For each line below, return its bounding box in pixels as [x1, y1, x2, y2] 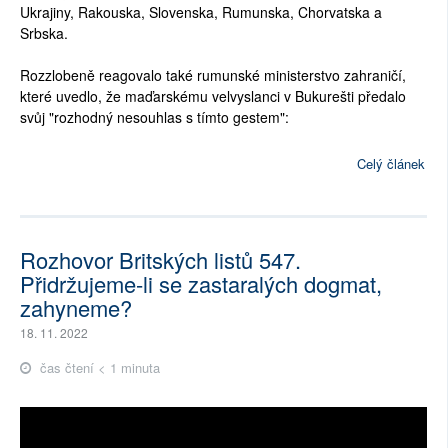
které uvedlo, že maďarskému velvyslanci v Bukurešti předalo [20, 85, 406, 106]
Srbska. [20, 22, 68, 43]
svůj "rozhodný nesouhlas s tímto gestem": [20, 106, 289, 127]
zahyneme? [20, 292, 132, 324]
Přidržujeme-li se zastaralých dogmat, [20, 268, 382, 300]
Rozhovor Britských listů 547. [20, 244, 301, 276]
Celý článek [357, 154, 425, 174]
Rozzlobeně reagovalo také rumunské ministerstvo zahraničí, [20, 64, 406, 85]
